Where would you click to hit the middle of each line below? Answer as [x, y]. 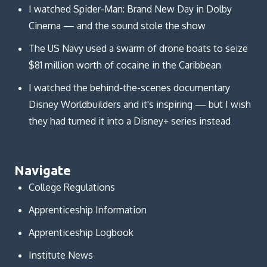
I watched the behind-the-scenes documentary [129, 88]
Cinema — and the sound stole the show [117, 26]
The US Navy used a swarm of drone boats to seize [138, 49]
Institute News [60, 255]
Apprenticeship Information [87, 210]
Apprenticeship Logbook [81, 233]
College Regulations [72, 187]
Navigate [43, 170]
